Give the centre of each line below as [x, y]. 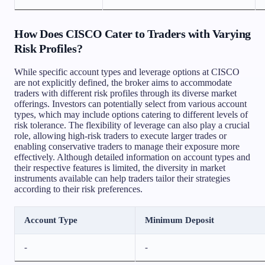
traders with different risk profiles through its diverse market [125, 93]
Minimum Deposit [180, 220]
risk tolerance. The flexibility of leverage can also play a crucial [132, 125]
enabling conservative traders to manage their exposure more [127, 146]
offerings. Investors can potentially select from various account [130, 104]
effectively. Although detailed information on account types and [132, 157]
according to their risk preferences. [78, 189]
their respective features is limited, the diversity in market [120, 167]
